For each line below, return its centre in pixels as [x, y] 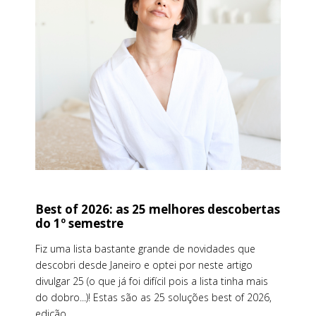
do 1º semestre [79, 224]
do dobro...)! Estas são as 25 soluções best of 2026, [153, 298]
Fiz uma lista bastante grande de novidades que [145, 249]
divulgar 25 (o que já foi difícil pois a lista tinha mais [152, 281]
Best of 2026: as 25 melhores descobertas [158, 209]
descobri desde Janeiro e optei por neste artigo [144, 265]
